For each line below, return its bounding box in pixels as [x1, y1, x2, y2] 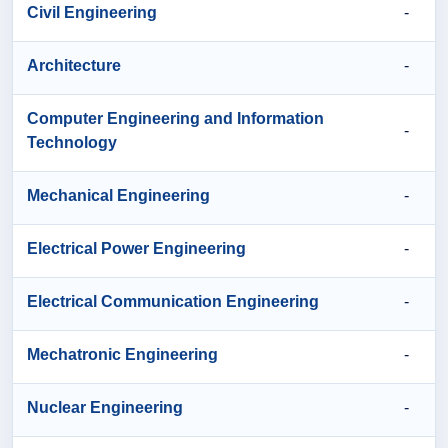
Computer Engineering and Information [27, 103, 324, 138]
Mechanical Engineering [27, 180, 210, 215]
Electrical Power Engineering [27, 233, 246, 268]
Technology [27, 127, 117, 162]
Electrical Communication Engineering [27, 286, 319, 321]
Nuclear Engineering [27, 392, 183, 427]
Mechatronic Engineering [27, 339, 218, 374]
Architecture [27, 50, 121, 85]
